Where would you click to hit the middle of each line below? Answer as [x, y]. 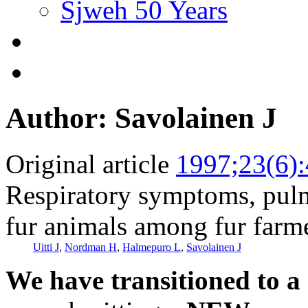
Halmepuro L [152, 247]
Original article [87, 164]
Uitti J [46, 247]
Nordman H [91, 247]
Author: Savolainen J [141, 118]
